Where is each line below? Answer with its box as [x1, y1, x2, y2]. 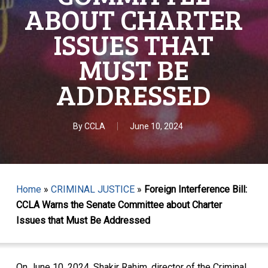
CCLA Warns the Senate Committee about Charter [16, 199, 222, 211]
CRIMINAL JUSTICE [50, 184, 135, 195]
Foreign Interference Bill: [144, 184, 247, 195]
